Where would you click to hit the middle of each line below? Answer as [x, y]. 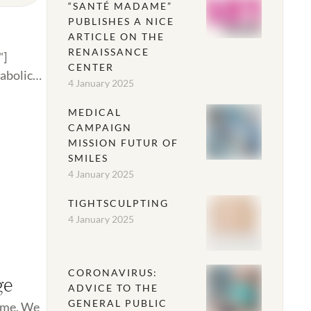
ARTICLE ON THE [116, 37]
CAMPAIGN [100, 128]
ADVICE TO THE [113, 288]
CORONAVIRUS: [112, 273]
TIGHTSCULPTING [118, 203]
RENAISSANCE [108, 52]
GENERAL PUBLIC [117, 303]
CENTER [91, 67]
